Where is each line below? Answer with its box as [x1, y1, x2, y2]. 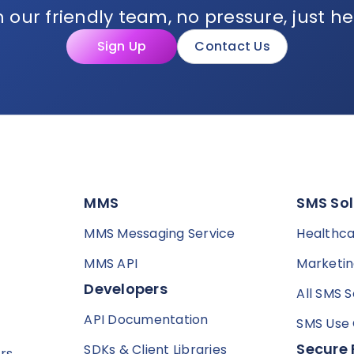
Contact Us [194, 37, 270, 56]
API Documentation [84, 311, 209, 330]
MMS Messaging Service [84, 224, 235, 243]
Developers [84, 279, 168, 299]
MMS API [84, 254, 138, 273]
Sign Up [96, 37, 147, 56]
